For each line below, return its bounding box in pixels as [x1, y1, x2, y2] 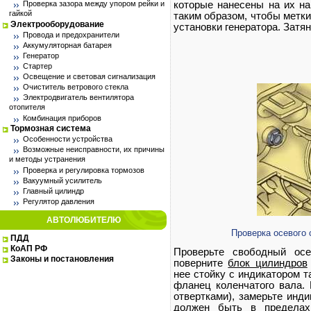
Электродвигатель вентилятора [23, 93, 134, 101]
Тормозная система [10, 124, 91, 133]
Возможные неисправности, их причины [23, 145, 165, 153]
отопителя [9, 103, 45, 112]
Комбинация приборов [23, 114, 101, 122]
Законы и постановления [10, 254, 114, 264]
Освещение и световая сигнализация [23, 72, 155, 81]
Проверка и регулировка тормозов [23, 166, 144, 174]
